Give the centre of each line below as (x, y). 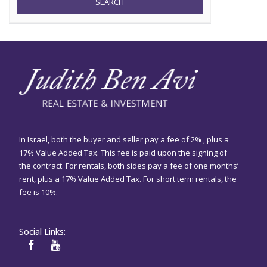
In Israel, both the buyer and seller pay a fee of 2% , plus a (124, 140)
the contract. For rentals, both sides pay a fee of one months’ (129, 166)
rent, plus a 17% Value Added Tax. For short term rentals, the (128, 179)
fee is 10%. (38, 192)
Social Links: (42, 232)
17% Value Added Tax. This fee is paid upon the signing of (123, 153)
